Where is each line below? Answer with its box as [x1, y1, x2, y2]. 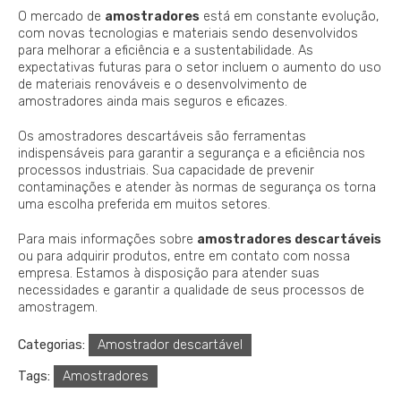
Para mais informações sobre [18, 231, 197, 247]
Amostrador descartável [98, 337, 243, 353]
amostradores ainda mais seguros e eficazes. [18, 93, 287, 109]
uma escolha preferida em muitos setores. [18, 196, 270, 212]
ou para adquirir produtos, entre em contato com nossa [18, 248, 350, 264]
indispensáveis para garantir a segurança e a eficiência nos [18, 145, 365, 161]
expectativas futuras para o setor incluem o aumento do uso [18, 59, 381, 75]
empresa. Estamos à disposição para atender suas [18, 265, 320, 281]
